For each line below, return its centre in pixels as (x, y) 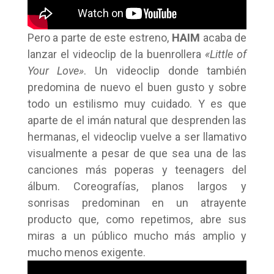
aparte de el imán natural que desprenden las (137, 120)
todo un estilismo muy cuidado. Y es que (137, 103)
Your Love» (56, 70)
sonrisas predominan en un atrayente (137, 202)
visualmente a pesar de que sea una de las (137, 153)
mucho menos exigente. (86, 252)
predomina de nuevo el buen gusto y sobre (137, 87)
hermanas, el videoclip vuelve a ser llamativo (137, 136)
